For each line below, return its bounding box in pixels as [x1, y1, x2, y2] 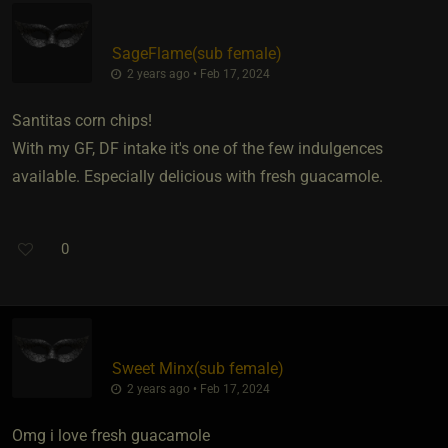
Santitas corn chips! [12, 110, 152, 130]
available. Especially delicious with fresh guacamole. [12, 166, 383, 186]
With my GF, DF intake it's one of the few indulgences [12, 138, 383, 158]
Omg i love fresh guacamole [12, 425, 210, 445]
